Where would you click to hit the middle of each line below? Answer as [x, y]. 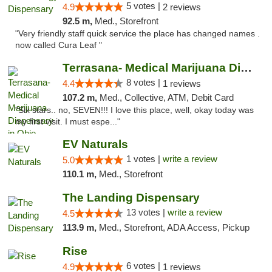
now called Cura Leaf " [59, 45]
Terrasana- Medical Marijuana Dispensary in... [246, 68]
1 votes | [144, 159]
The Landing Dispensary [131, 198]
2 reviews [182, 7]
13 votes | [147, 212]
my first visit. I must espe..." [68, 122]
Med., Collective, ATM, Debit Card [166, 97]
